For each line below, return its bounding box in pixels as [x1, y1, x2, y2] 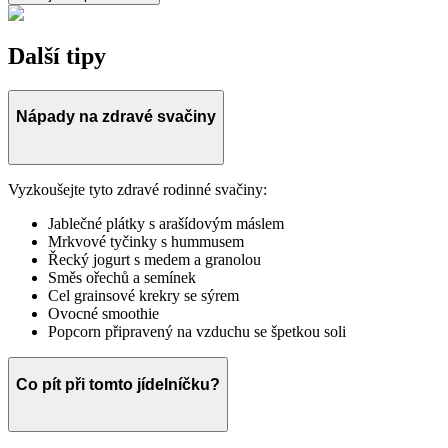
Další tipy [8, 42, 106, 69]
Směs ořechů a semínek [48, 269, 196, 287]
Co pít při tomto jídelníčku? [16, 375, 220, 393]
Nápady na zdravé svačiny [16, 108, 216, 126]
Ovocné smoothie [48, 305, 159, 323]
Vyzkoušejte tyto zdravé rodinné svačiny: [8, 181, 267, 199]
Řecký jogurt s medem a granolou [48, 251, 261, 269]
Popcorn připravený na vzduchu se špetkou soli [48, 323, 346, 341]
